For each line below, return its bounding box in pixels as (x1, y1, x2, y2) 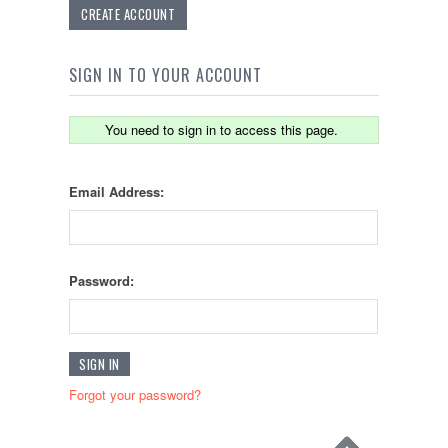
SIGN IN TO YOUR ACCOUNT (69, 63, 262, 88)
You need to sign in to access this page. (105, 120, 338, 140)
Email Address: (69, 182, 164, 202)
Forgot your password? (69, 385, 201, 405)
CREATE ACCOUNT (81, 4, 175, 25)
